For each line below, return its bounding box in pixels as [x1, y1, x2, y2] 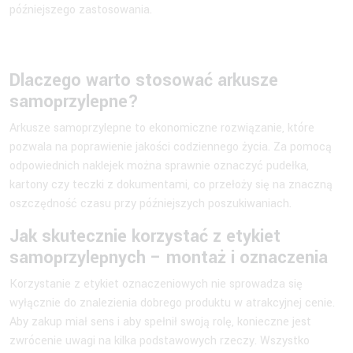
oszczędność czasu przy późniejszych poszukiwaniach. [9, 195, 292, 212]
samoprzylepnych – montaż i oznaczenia [9, 244, 328, 270]
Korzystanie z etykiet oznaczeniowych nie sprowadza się [9, 275, 303, 292]
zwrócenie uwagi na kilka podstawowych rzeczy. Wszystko [9, 332, 310, 349]
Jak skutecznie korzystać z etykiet [9, 223, 281, 249]
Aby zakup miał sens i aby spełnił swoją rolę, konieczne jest [9, 313, 311, 330]
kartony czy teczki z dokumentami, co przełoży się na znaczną [9, 176, 333, 193]
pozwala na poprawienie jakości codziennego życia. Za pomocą [9, 138, 332, 155]
